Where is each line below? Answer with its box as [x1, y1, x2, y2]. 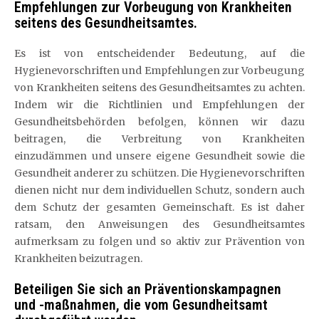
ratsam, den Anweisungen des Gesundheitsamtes [14, 217, 305, 231]
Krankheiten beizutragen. [14, 251, 142, 265]
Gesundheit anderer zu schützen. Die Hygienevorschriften [14, 166, 305, 179]
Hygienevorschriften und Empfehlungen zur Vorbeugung [14, 63, 305, 77]
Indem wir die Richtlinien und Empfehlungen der [14, 98, 305, 111]
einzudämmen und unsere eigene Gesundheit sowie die [14, 149, 305, 162]
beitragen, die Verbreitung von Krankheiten [14, 132, 305, 145]
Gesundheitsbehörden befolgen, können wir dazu [14, 115, 305, 128]
